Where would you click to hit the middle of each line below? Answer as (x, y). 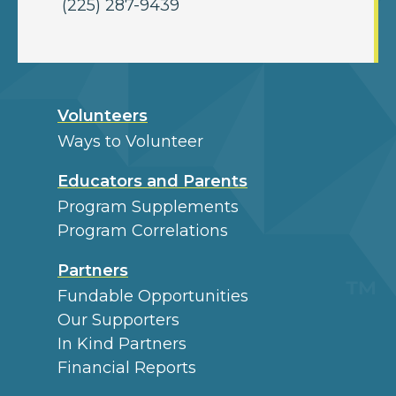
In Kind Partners (122, 343)
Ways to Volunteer (130, 141)
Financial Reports (127, 367)
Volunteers (103, 115)
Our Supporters (118, 320)
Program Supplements (148, 206)
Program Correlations (143, 230)
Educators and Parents (152, 181)
